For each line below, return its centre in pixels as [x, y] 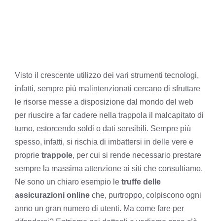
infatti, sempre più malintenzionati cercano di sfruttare [108, 88]
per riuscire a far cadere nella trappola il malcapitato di [109, 115]
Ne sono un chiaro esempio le [68, 182]
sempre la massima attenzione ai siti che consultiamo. [109, 168]
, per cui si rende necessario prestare [137, 155]
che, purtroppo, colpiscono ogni [146, 195]
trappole [57, 155]
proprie [28, 155]
